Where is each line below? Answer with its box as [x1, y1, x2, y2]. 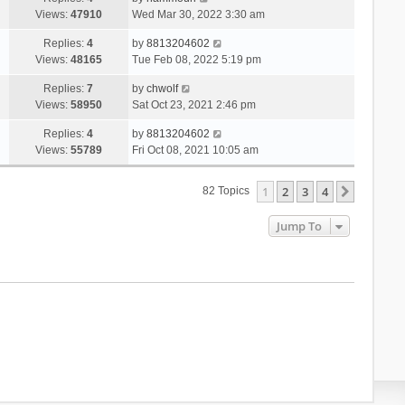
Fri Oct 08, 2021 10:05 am [131, 143, 259, 156]
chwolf [146, 81, 178, 95]
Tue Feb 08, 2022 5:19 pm [131, 52, 261, 66]
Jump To [277, 217, 323, 234]
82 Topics [202, 184, 253, 198]
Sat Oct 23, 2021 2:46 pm [131, 98, 256, 111]
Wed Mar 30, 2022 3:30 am [131, 7, 265, 21]
